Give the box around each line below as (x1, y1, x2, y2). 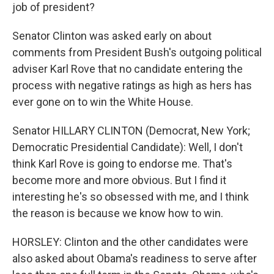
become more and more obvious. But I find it (12, 174, 226, 187)
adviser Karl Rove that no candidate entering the (12, 62, 243, 75)
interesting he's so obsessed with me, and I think (12, 190, 249, 203)
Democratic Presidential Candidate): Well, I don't (12, 141, 243, 154)
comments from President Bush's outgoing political (12, 46, 262, 59)
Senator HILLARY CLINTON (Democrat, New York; (12, 124, 250, 137)
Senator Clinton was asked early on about (12, 29, 212, 42)
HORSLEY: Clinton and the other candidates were (12, 235, 248, 248)
